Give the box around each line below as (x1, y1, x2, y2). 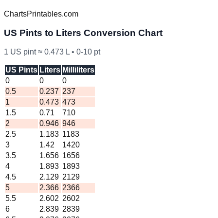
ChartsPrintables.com (4, 10, 78, 18)
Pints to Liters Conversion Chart (17, 28, 163, 38)
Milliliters (62, 65, 94, 74)
